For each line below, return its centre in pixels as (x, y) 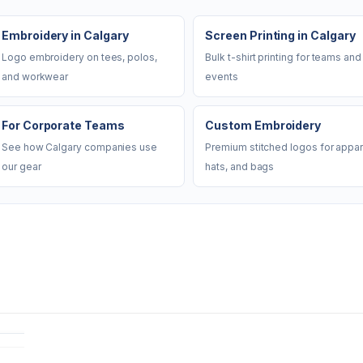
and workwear (35, 77)
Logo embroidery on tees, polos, (79, 57)
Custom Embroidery (263, 125)
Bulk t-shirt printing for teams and (283, 57)
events (222, 77)
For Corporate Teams (63, 125)
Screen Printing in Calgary (280, 35)
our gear (21, 167)
